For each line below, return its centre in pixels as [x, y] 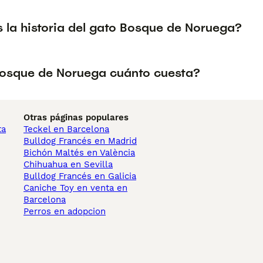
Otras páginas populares [76, 118]
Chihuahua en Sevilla [68, 165]
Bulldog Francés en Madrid [80, 141]
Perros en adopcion [65, 212]
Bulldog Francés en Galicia [80, 176]
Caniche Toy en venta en [75, 188]
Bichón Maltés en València [79, 153]
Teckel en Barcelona [66, 129]
